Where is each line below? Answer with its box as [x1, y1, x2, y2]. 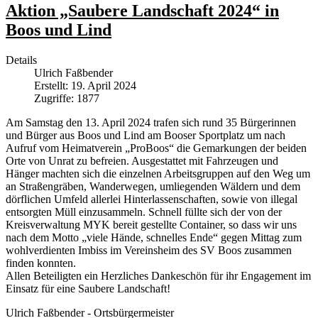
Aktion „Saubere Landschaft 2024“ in [6, 1, 279, 21]
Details [6, 54, 37, 67]
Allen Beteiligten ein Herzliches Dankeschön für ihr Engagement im [6, 270, 311, 283]
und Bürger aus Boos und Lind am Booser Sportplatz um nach [6, 129, 285, 142]
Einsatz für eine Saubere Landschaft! [6, 283, 170, 295]
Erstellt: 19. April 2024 [34, 79, 136, 92]
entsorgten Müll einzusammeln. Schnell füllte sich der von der [6, 206, 282, 219]
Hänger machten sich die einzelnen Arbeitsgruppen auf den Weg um [6, 168, 310, 180]
